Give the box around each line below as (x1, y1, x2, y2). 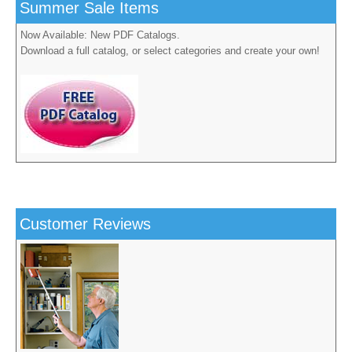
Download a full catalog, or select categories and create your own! (20, 45, 320, 57)
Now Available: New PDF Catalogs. (20, 29, 180, 42)
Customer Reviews (20, 215, 151, 233)
